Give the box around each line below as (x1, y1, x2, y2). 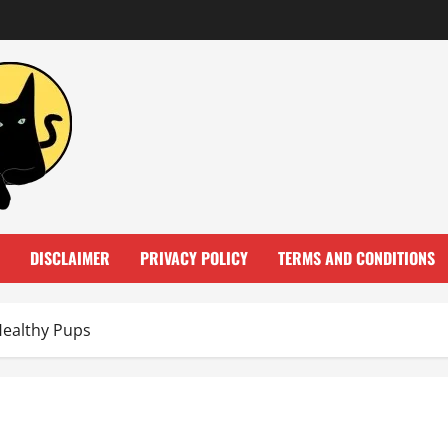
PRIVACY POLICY (140, 246, 248, 270)
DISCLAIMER (30, 246, 110, 270)
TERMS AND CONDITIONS (278, 246, 435, 270)
